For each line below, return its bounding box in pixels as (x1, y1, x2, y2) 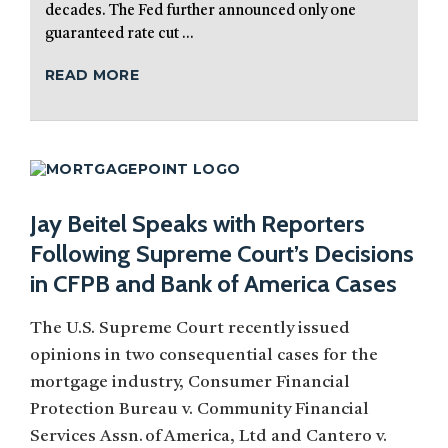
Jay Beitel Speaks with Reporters (30, 209, 365, 239)
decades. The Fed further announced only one (45, 4, 356, 20)
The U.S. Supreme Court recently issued (30, 320, 350, 338)
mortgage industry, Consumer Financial (30, 374, 350, 392)
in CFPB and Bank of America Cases (30, 269, 397, 299)
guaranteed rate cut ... (45, 27, 194, 43)
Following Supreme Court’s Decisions (30, 239, 414, 269)
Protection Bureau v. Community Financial (30, 401, 369, 419)
